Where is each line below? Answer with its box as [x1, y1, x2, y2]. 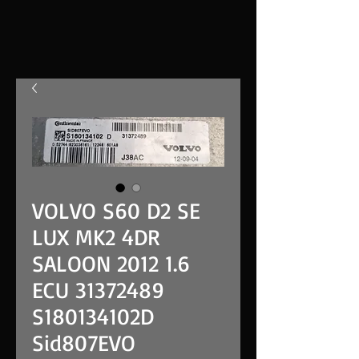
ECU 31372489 [32, 276, 164, 304]
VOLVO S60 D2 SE [32, 196, 200, 224]
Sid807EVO [32, 329, 135, 357]
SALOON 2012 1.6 [32, 249, 190, 277]
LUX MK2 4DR [32, 223, 160, 251]
